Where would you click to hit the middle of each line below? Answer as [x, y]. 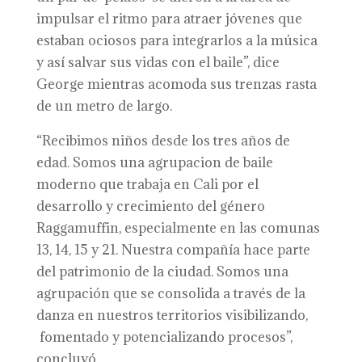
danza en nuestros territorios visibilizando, [172, 315]
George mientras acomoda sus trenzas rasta [176, 84]
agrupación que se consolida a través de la [170, 293]
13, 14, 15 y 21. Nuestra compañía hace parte [173, 250]
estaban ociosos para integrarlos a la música [177, 40]
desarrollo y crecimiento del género [150, 206]
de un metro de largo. [104, 106]
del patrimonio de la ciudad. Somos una [162, 271]
